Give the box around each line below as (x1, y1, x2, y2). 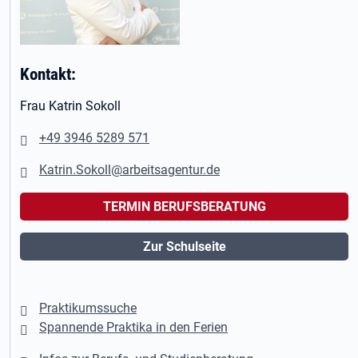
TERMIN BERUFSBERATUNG (102, 199, 266, 214)
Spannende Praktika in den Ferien (39, 320, 228, 335)
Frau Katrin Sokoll (20, 98, 121, 113)
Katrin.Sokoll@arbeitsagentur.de (39, 162, 220, 177)
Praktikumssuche (39, 300, 137, 316)
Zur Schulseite (142, 239, 226, 254)
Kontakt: (20, 64, 76, 84)
